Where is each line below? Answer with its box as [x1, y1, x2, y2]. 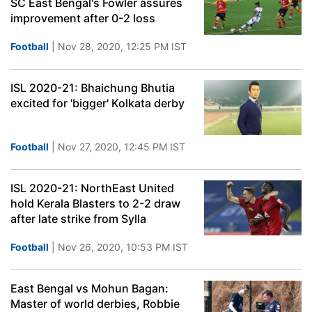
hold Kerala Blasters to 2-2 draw [10, 196, 180, 210]
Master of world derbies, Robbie [10, 297, 180, 311]
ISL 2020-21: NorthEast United [10, 181, 174, 195]
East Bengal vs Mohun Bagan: [10, 281, 169, 295]
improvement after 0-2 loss [10, 11, 155, 25]
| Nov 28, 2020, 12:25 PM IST [49, 40, 187, 52]
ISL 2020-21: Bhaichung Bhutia [10, 81, 175, 95]
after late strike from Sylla [10, 212, 146, 226]
